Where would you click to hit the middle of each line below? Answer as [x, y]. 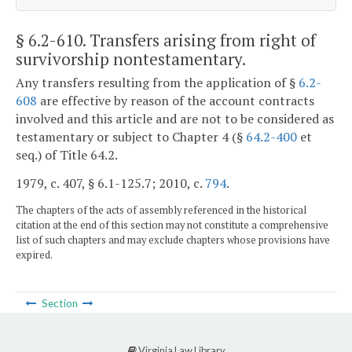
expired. [34, 255]
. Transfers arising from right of [199, 40]
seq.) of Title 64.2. [67, 155]
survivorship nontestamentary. [131, 59]
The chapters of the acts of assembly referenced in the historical [161, 210]
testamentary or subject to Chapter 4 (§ [131, 137]
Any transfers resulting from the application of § [157, 83]
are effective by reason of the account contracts [176, 101]
